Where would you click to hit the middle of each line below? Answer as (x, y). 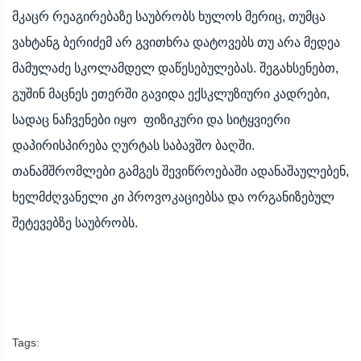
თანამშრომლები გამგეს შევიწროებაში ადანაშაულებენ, (180, 171)
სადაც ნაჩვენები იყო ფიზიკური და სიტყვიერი (151, 119)
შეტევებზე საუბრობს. (75, 222)
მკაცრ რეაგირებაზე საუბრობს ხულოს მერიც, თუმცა (169, 16)
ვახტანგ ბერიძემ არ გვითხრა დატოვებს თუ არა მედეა (176, 42)
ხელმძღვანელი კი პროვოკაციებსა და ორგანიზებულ (173, 197)
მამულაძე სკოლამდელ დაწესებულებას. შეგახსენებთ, (175, 68)
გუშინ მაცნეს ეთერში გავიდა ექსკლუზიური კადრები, (171, 93)
